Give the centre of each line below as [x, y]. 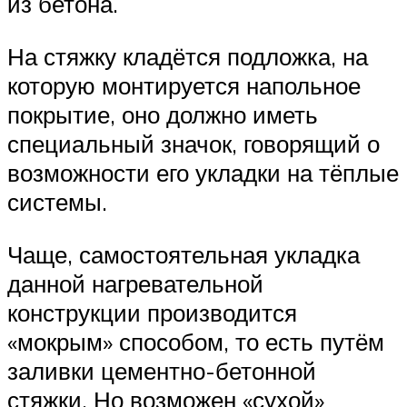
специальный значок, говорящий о [194, 144]
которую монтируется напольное [184, 86]
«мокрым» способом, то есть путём [196, 341]
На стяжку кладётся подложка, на [188, 57]
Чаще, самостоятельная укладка [184, 254]
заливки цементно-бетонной [162, 370]
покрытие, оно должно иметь [163, 115]
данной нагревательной [135, 283]
